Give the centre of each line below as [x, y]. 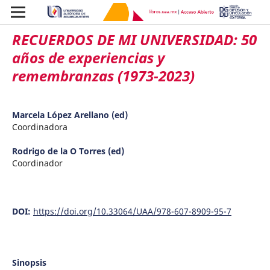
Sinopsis [29, 262]
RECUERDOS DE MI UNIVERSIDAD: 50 [134, 39]
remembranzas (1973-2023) [103, 75]
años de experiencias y [88, 57]
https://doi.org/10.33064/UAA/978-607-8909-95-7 [132, 211]
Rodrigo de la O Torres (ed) [68, 151]
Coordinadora [39, 127]
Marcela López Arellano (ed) [70, 115]
